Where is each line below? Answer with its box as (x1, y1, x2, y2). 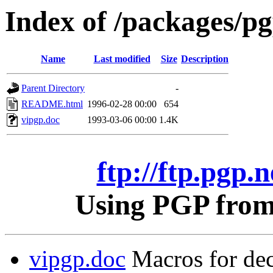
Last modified (93, 54, 151, 65)
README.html (21, 99, 83, 110)
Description (181, 54, 229, 65)
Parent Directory (21, 83, 85, 94)
